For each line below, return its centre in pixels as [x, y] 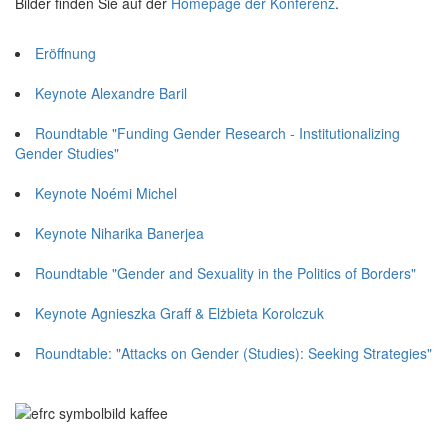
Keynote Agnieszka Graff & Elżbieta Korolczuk [179, 312]
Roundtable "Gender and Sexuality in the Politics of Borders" [225, 272]
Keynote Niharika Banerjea [119, 232]
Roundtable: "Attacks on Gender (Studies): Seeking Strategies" [233, 352]
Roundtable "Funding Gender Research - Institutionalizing [217, 132]
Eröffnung [65, 52]
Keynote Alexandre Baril [111, 92]
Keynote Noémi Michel [106, 192]
